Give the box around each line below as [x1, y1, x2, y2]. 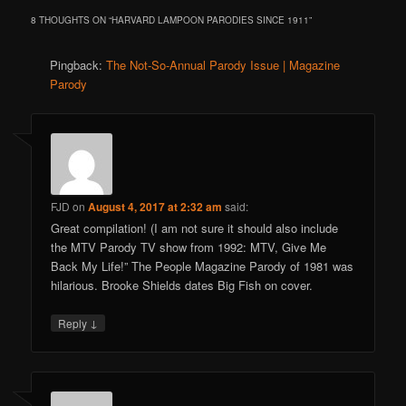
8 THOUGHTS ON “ [31, 14, 112, 27]
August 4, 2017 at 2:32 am [88, 198, 223, 215]
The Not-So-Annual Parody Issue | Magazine [106, 56, 341, 74]
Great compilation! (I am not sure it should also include [51, 218, 339, 237]
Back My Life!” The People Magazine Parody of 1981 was [51, 256, 354, 275]
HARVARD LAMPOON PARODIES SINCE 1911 [111, 14, 310, 27]
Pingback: [50, 56, 107, 74]
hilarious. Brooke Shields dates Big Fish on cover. [51, 275, 314, 294]
